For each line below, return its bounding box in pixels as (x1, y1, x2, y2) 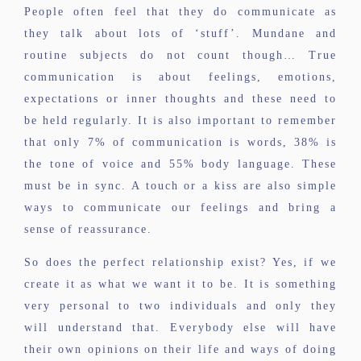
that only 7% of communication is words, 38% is (24, 135, 337, 148)
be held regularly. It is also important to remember (24, 114, 337, 127)
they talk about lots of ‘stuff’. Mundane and (24, 27, 337, 39)
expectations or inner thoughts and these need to (24, 92, 337, 105)
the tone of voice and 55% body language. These (24, 157, 337, 170)
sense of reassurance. (24, 222, 152, 235)
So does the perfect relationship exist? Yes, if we (24, 256, 337, 269)
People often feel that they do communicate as (24, 5, 337, 18)
